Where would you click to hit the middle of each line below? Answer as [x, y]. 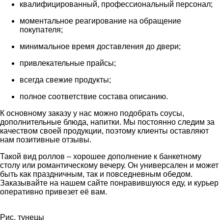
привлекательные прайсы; [68, 63]
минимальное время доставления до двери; [100, 46]
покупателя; [41, 29]
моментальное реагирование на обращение [100, 21]
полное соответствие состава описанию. [94, 96]
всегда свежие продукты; [65, 80]
